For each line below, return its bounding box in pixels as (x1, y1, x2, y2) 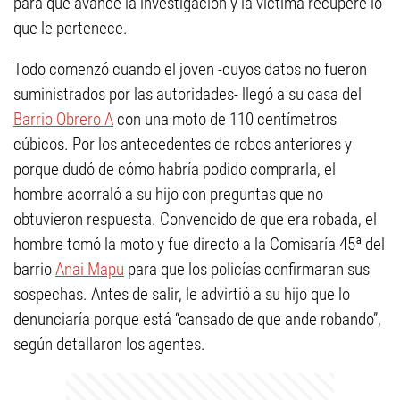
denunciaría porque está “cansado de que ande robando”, (13, 309, 381, 329)
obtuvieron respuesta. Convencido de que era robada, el (13, 209, 377, 229)
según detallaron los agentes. (13, 334, 205, 354)
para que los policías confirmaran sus (124, 259, 370, 279)
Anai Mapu (55, 259, 124, 279)
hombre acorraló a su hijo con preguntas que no (13, 184, 323, 204)
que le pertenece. (13, 18, 128, 38)
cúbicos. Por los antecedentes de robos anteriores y (13, 134, 352, 154)
